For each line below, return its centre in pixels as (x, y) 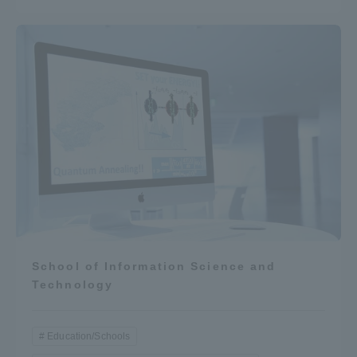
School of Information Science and (154, 267)
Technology (73, 285)
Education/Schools (89, 337)
